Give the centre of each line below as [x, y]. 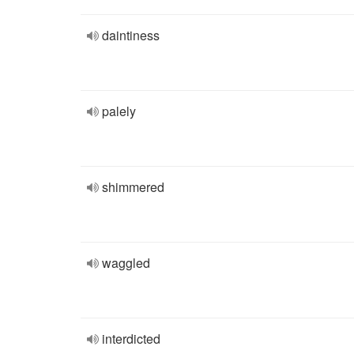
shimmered [133, 187]
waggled [126, 263]
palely [119, 111]
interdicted [131, 339]
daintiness [131, 35]
